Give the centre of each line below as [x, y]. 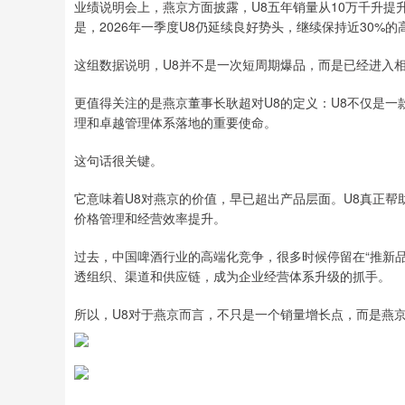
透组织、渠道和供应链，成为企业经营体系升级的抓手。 [232, 276]
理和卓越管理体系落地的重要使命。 [175, 122]
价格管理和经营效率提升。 [150, 218]
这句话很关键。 [118, 160]
